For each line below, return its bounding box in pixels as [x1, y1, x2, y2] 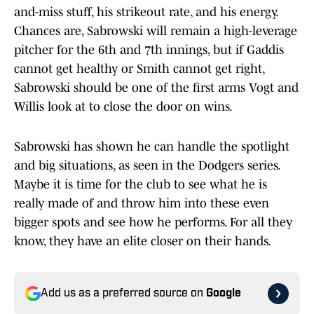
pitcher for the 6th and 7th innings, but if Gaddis [14, 43, 284, 57]
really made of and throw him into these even [14, 196, 269, 211]
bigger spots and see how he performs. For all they [14, 215, 292, 230]
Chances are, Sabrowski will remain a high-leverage [14, 24, 297, 39]
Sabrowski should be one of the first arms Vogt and [14, 81, 299, 95]
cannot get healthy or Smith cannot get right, [14, 62, 264, 76]
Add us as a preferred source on [41, 288, 206, 300]
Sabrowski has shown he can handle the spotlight [14, 139, 289, 154]
